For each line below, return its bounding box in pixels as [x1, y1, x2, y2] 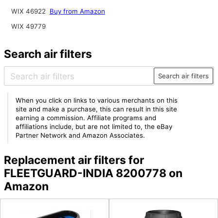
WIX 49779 [11, 22, 46, 30]
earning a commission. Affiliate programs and [16, 114, 157, 122]
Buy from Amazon [49, 7, 105, 15]
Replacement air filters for [3, 153, 144, 167]
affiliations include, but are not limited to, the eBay [16, 123, 173, 131]
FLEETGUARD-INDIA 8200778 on [3, 166, 182, 180]
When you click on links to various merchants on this [16, 96, 178, 105]
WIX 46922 [11, 7, 46, 15]
